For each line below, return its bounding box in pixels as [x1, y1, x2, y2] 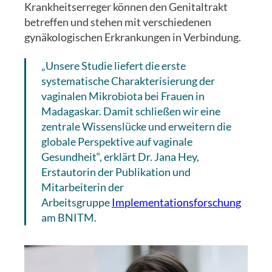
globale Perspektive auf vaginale [41, 135, 192, 149]
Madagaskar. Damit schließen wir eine [41, 104, 220, 118]
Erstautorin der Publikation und [41, 165, 191, 179]
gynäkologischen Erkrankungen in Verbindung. [24, 30, 243, 44]
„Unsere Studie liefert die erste [41, 59, 186, 73]
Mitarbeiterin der [41, 180, 124, 194]
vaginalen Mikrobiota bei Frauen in [41, 89, 205, 103]
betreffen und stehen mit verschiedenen [24, 15, 211, 29]
